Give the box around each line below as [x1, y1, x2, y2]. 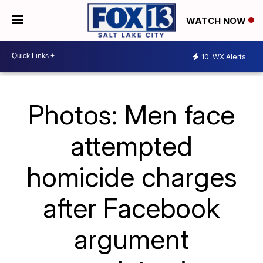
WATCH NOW [186, 15, 248, 26]
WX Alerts [211, 52, 246, 62]
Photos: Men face [28, 97, 235, 131]
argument [74, 222, 189, 255]
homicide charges [26, 160, 237, 193]
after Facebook [43, 191, 220, 224]
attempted [70, 129, 193, 162]
